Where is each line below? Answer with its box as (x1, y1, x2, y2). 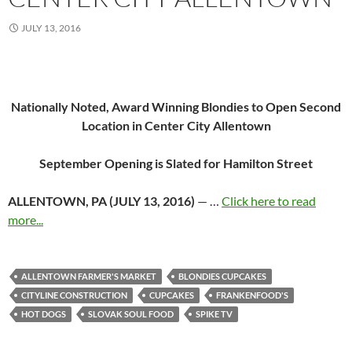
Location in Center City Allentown (81, 118, 271, 134)
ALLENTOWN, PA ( (8, 193, 113, 209)
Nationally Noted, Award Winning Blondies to (11, 99, 266, 115)
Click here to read (222, 193, 316, 209)
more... (8, 212, 43, 228)
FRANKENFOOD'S (216, 290, 288, 301)
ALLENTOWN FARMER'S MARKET (21, 271, 156, 282)
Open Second (266, 99, 341, 115)
